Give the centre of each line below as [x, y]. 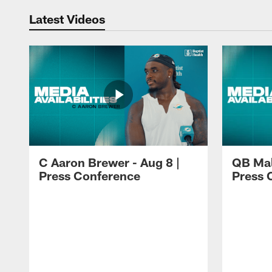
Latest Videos [67, 19]
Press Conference [90, 176]
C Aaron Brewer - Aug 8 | [109, 162]
